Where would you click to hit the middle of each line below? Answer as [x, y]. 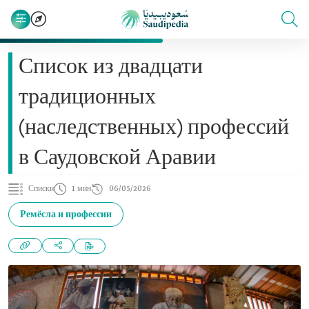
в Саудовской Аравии [117, 159]
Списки [41, 189]
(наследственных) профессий [154, 128]
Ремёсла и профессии [66, 215]
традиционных [87, 98]
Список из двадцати [111, 68]
